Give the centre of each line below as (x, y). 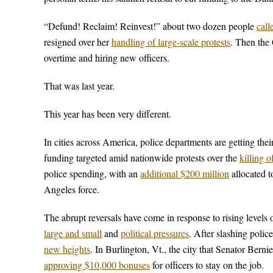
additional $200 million (185, 173)
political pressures (155, 233)
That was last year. (79, 86)
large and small (73, 233)
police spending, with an (92, 173)
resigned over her (78, 42)
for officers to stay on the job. (207, 265)
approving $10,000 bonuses (97, 265)
